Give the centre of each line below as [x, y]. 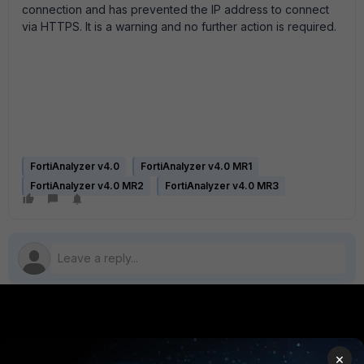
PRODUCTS [46, 343]
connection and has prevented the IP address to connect [175, 9]
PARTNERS [204, 343]
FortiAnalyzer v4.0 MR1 [196, 166]
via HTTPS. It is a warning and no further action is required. [179, 26]
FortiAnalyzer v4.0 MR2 [87, 186]
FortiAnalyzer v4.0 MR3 [222, 186]
